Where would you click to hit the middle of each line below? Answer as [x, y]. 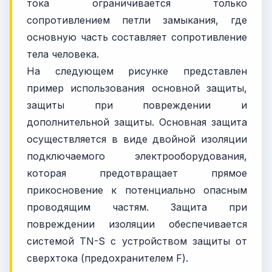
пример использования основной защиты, [137, 88]
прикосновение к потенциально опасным [137, 190]
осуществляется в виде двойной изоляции [137, 139]
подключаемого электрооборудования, [137, 156]
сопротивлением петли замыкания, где [137, 20]
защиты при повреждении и [137, 105]
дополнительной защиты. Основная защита [137, 122]
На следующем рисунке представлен [137, 71]
